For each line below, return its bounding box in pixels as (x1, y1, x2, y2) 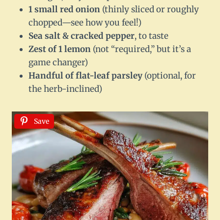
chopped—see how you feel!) (28, 17, 141, 28)
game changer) (28, 57, 88, 68)
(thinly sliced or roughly (100, 4, 199, 15)
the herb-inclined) (28, 83, 102, 95)
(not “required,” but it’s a (91, 44, 191, 55)
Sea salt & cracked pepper (28, 30, 135, 42)
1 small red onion (28, 4, 100, 15)
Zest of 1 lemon (28, 44, 91, 55)
